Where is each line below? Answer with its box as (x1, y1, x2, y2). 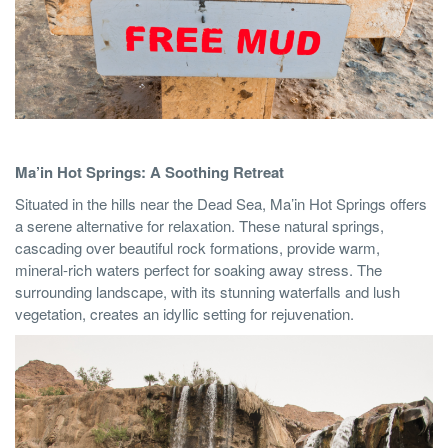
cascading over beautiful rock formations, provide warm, (15, 236, 380, 258)
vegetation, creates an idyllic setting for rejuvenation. (15, 302, 354, 324)
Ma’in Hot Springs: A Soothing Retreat (15, 160, 284, 183)
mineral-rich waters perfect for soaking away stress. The (15, 258, 382, 280)
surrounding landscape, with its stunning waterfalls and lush (15, 280, 400, 302)
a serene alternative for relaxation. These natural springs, (15, 214, 384, 236)
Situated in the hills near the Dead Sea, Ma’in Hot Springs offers (15, 192, 427, 214)
